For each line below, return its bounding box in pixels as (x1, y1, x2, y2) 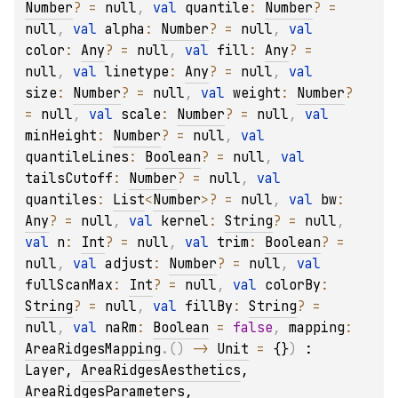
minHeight (25, 127, 97, 146)
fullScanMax (25, 276, 113, 295)
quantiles (25, 191, 97, 210)
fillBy (185, 298, 233, 316)
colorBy (265, 276, 321, 295)
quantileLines (25, 148, 129, 167)
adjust (105, 255, 153, 274)
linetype (105, 63, 169, 82)
